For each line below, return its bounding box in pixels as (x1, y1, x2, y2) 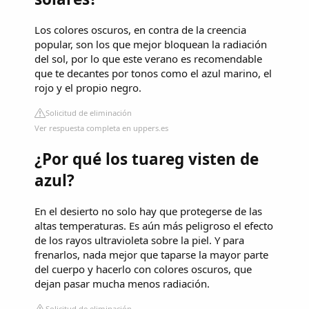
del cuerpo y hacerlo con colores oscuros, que (34, 262, 252, 277)
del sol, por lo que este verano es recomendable (34, 51, 262, 66)
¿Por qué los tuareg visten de (34, 148, 259, 170)
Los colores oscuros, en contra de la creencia (34, 22, 246, 37)
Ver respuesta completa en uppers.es (34, 122, 168, 133)
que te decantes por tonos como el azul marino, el (34, 66, 272, 80)
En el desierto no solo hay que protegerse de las (34, 204, 262, 219)
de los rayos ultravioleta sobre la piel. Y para (34, 233, 244, 248)
